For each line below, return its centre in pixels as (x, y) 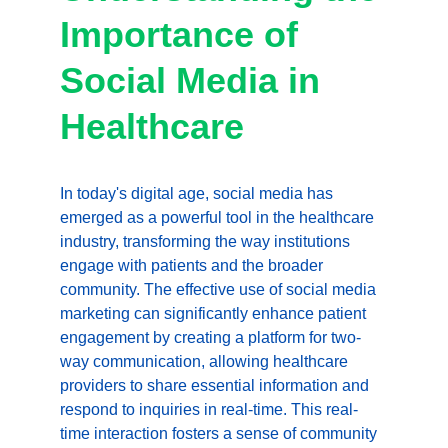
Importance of (184, 34)
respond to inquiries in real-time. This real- (209, 409)
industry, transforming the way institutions (207, 241)
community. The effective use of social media (220, 289)
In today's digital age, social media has (198, 193)
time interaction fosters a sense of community (220, 433)
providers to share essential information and (216, 385)
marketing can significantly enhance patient (215, 313)
